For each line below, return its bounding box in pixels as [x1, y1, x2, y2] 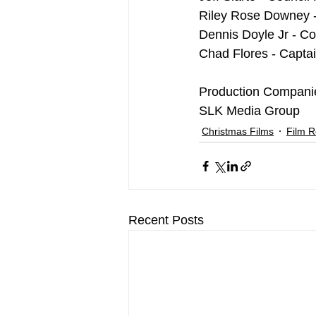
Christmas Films [202, 125, 274, 137]
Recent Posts [128, 213, 204, 228]
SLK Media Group [199, 104, 300, 119]
